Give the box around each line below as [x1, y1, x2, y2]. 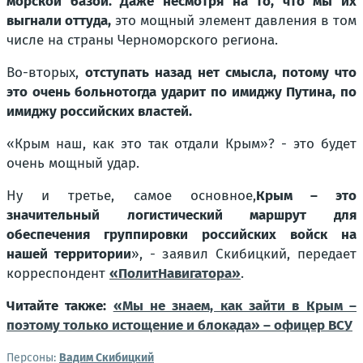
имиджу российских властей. [6, 103, 192, 120]
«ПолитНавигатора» [109, 265, 241, 282]
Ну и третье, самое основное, [6, 187, 256, 204]
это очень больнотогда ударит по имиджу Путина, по [6, 83, 357, 100]
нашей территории [6, 246, 131, 263]
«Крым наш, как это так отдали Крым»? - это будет [6, 135, 357, 152]
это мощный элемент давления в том [111, 12, 357, 29]
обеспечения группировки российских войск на [6, 226, 357, 243]
